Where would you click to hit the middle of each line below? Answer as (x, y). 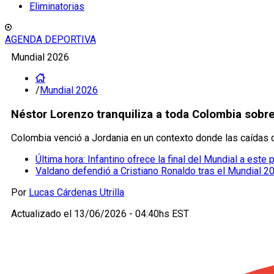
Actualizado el (43, 214)
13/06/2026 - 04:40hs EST (131, 214)
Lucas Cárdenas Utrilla (76, 193)
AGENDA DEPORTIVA (50, 39)
